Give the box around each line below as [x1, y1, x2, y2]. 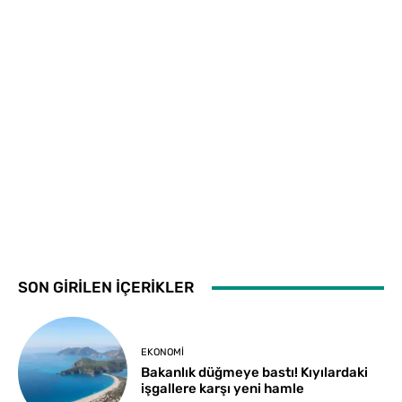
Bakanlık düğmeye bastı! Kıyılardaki [141, 364, 369, 381]
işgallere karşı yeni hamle [141, 380, 305, 398]
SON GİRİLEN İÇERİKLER [18, 278, 194, 297]
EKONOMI [141, 346, 185, 359]
